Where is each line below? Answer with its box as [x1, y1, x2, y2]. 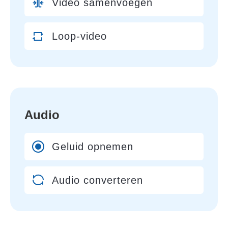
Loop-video [52, 31, 107, 42]
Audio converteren [52, 175, 143, 186]
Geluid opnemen [52, 141, 133, 152]
